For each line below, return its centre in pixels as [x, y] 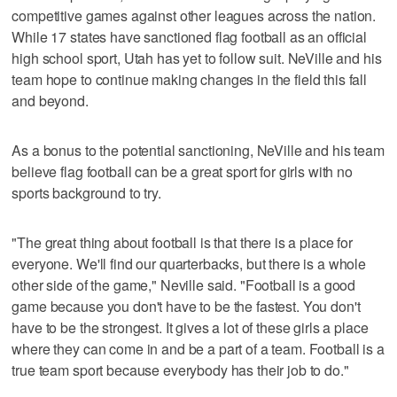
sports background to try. [86, 192]
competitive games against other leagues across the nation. [194, 15]
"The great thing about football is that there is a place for [182, 242]
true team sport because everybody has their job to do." [180, 370]
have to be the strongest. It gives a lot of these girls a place [190, 327]
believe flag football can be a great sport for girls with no [182, 171]
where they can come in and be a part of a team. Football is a [198, 348]
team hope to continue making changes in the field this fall [190, 79]
